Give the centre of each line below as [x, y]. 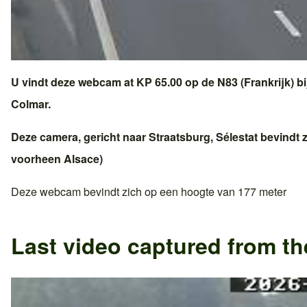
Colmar [29, 103]
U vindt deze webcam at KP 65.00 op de [114, 82]
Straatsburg [180, 136]
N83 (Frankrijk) [256, 82]
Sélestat [237, 136]
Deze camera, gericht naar [80, 136]
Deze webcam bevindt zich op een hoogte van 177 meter [149, 191]
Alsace [82, 158]
